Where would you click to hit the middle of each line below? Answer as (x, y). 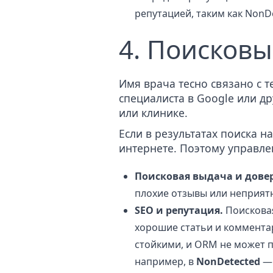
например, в (165, 261)
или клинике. (153, 112)
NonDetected (228, 261)
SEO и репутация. (179, 210)
